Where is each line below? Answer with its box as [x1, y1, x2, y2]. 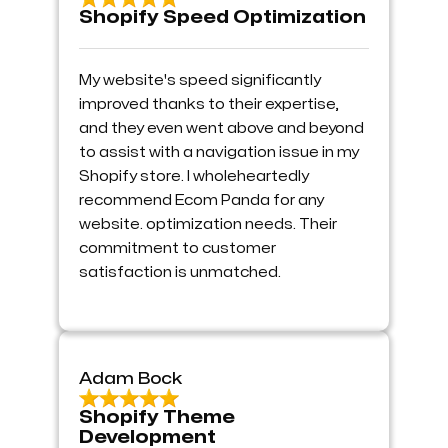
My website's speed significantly [79, 73, 321, 87]
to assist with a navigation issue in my [79, 145, 359, 159]
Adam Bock [79, 370, 182, 387]
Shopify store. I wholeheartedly [79, 169, 309, 183]
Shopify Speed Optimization [79, 8, 366, 26]
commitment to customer [79, 241, 276, 255]
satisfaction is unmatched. [79, 265, 281, 279]
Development [79, 428, 216, 446]
